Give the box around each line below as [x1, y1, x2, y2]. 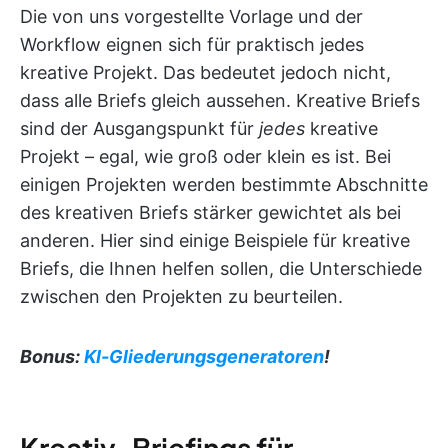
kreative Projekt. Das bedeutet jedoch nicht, [20, 62, 391, 84]
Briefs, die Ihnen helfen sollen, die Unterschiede [20, 258, 422, 280]
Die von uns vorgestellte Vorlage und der [20, 6, 363, 28]
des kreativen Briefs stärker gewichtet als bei [20, 202, 401, 224]
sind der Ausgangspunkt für [20, 118, 259, 140]
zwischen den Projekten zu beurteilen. [20, 286, 343, 308]
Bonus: [20, 346, 84, 368]
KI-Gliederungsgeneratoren [84, 346, 324, 368]
